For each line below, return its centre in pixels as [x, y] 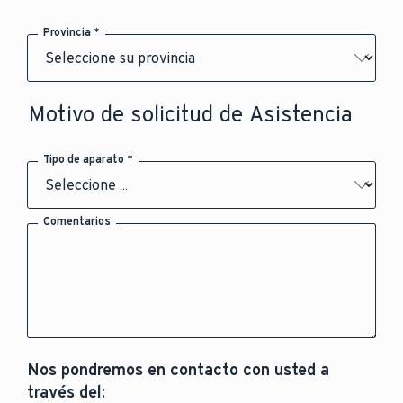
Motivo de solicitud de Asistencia [191, 114]
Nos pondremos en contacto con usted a [178, 370]
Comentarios [77, 220]
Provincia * [72, 32]
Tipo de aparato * [89, 158]
